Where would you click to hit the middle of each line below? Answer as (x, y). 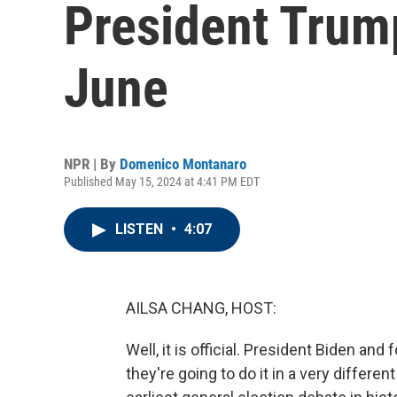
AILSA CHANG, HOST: (201, 308)
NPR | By (92, 164)
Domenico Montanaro (183, 164)
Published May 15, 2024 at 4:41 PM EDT (162, 182)
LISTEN (141, 229)
